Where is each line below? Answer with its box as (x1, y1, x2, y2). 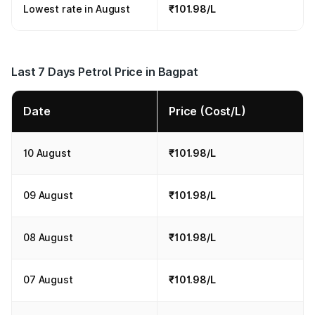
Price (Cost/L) (169, 104, 246, 118)
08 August (23, 231, 73, 243)
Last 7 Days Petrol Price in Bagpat (11, 65, 198, 79)
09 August (23, 189, 73, 201)
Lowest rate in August (23, 3, 131, 15)
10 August (23, 147, 71, 159)
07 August (23, 274, 73, 285)
